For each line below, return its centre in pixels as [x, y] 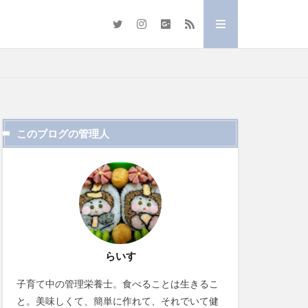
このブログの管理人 [63, 133]
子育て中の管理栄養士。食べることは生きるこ [118, 284]
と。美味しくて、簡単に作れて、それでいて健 [118, 301]
